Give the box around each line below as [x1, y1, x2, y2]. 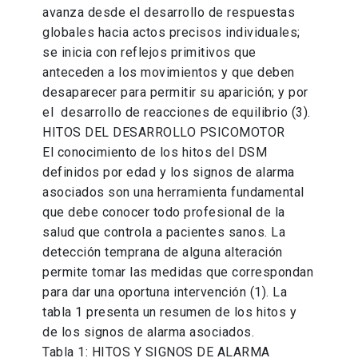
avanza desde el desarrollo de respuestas [42, 5, 296, 21]
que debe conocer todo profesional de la [42, 205, 285, 221]
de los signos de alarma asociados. [42, 324, 255, 340]
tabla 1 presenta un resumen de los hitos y [42, 304, 297, 320]
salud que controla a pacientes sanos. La [42, 225, 286, 241]
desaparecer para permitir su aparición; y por [42, 85, 308, 101]
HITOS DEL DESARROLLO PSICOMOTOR [42, 125, 285, 141]
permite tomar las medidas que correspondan [42, 265, 314, 280]
